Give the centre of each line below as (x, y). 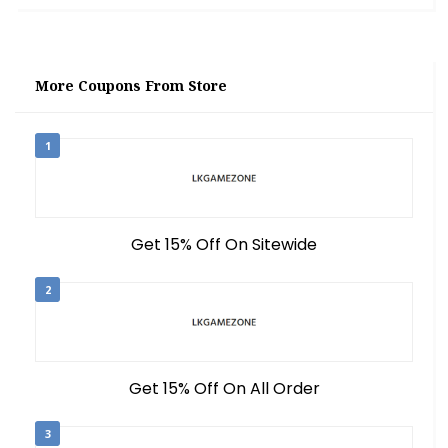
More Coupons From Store (131, 85)
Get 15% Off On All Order (224, 388)
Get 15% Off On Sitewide (224, 244)
